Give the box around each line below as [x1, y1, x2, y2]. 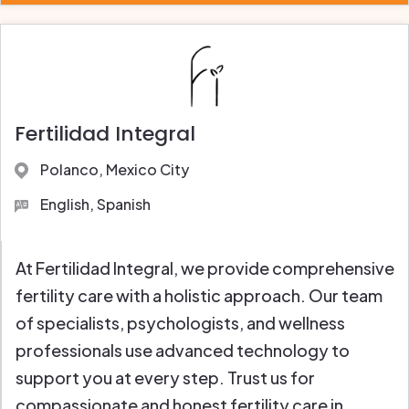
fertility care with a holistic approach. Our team [16, 285, 383, 307]
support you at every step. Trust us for [16, 367, 315, 389]
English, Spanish [40, 194, 151, 215]
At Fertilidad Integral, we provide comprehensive [16, 257, 394, 279]
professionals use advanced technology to [16, 340, 350, 362]
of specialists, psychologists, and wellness [16, 312, 345, 334]
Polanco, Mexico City [40, 159, 189, 179]
